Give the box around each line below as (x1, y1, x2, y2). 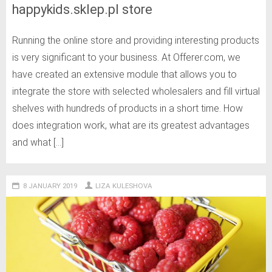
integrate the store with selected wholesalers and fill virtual (12, 85, 260, 97)
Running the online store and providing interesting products (12, 34, 259, 46)
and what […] (12, 136, 64, 148)
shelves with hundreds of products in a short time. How (12, 102, 243, 114)
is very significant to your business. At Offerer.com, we (12, 51, 240, 63)
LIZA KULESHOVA (95, 181, 153, 190)
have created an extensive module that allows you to (12, 68, 237, 80)
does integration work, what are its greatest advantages (12, 119, 250, 131)
